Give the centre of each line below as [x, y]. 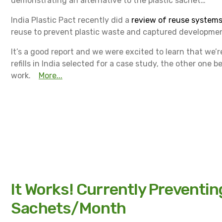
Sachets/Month [69, 208]
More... [51, 76]
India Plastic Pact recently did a [71, 20]
